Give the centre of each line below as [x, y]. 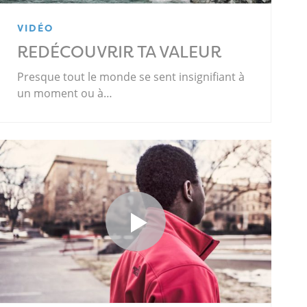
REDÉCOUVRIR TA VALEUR [120, 52]
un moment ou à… [65, 94]
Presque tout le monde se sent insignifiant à [131, 77]
